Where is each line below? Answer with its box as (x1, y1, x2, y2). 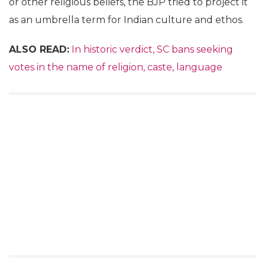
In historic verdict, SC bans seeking (72, 44, 233, 55)
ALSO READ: (9, 44, 69, 55)
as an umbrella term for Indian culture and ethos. (9, 14, 244, 25)
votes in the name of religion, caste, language (9, 62, 222, 73)
